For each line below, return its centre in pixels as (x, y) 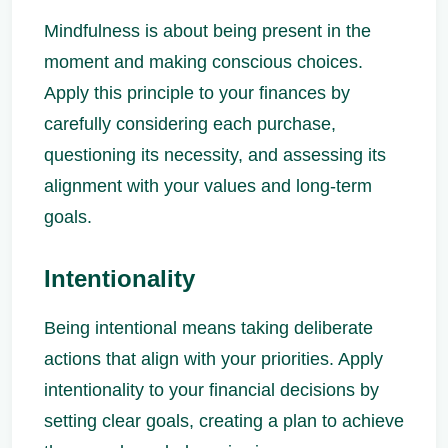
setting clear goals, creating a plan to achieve (224, 420)
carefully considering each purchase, (190, 124)
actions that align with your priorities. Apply (213, 358)
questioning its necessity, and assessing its (215, 155)
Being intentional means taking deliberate (208, 327)
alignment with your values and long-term (208, 186)
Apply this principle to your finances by (197, 93)
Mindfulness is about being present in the (207, 31)
